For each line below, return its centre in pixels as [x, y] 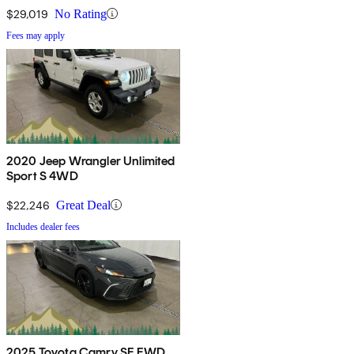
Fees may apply [36, 35]
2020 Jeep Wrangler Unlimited [91, 160]
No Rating [81, 13]
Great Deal [83, 205]
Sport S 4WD [42, 175]
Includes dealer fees [43, 226]
